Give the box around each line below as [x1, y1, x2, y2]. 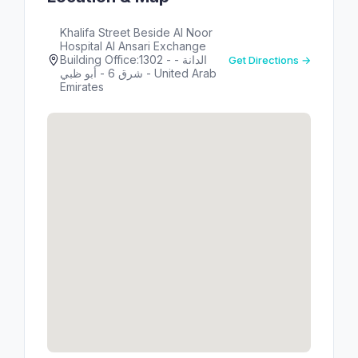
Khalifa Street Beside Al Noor [60, 26, 213, 39]
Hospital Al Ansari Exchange [60, 39, 206, 53]
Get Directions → [229, 53, 311, 66]
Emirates [60, 80, 104, 93]
